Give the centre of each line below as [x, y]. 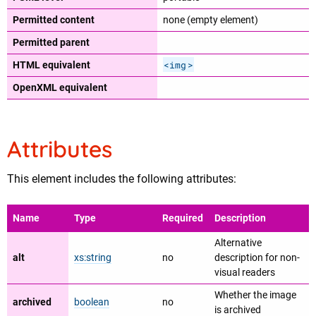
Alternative [238, 243]
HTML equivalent [51, 66]
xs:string [93, 258]
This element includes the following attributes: [122, 179]
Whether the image [255, 296]
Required [183, 219]
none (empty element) [211, 20]
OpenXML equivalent [60, 88]
